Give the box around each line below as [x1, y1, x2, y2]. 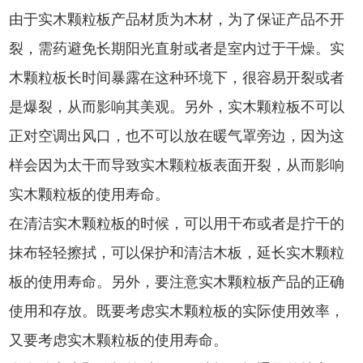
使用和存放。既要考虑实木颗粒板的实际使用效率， [9, 303, 345, 320]
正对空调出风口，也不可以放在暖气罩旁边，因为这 [9, 128, 345, 145]
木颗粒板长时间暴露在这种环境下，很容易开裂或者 [9, 70, 345, 87]
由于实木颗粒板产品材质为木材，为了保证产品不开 [9, 11, 345, 28]
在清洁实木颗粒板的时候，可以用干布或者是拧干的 [9, 216, 345, 233]
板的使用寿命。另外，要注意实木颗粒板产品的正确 [9, 274, 345, 291]
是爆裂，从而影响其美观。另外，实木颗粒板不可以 [9, 99, 345, 116]
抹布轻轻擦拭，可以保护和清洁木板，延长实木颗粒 [9, 245, 345, 262]
